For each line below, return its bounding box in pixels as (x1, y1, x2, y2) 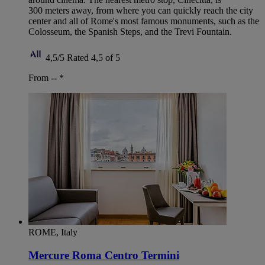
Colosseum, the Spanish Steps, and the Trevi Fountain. (28, 27, 232, 37)
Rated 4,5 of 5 (67, 53, 120, 63)
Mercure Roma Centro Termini (28, 248, 179, 261)
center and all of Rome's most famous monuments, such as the (28, 16, 259, 26)
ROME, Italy (28, 227, 77, 237)
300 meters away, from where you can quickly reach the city (28, 5, 253, 15)
